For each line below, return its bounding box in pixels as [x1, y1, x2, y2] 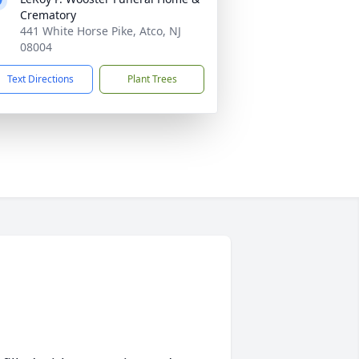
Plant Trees [127, 72, 177, 86]
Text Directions [7, 72, 74, 86]
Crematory [20, 7, 76, 22]
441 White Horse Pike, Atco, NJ [20, 23, 181, 38]
